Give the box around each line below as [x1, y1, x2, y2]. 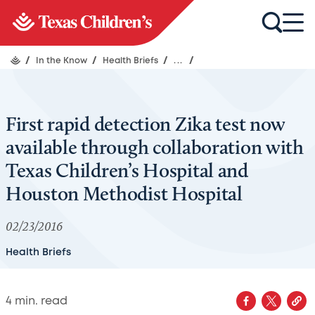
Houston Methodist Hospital [6, 181, 243, 205]
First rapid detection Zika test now [6, 112, 286, 136]
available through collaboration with [6, 135, 304, 159]
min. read [12, 295, 67, 307]
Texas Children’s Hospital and [6, 158, 248, 182]
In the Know [36, 57, 89, 65]
